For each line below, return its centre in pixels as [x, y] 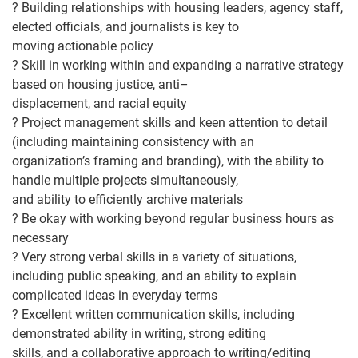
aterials [222, 199]
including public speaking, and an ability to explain [154, 276]
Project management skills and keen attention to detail [175, 123]
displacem [41, 103]
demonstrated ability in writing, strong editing [139, 334]
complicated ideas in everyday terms [115, 295]
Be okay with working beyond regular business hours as [178, 219]
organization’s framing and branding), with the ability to [168, 161]
